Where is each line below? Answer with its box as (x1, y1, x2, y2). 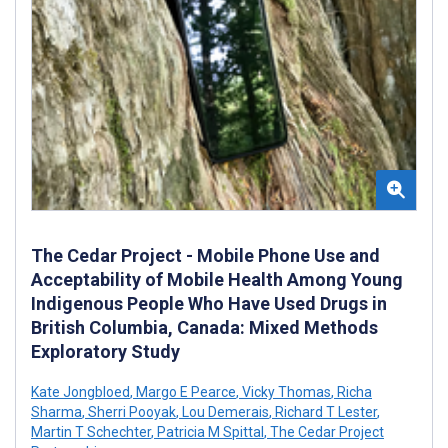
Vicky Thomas (239, 383, 331, 400)
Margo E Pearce (133, 383, 236, 400)
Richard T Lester (272, 403, 377, 420)
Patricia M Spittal (154, 423, 264, 440)
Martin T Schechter (31, 423, 151, 440)
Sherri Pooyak (85, 403, 176, 420)
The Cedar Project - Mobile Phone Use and (31, 244, 380, 266)
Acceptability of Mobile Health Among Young (31, 268, 403, 290)
